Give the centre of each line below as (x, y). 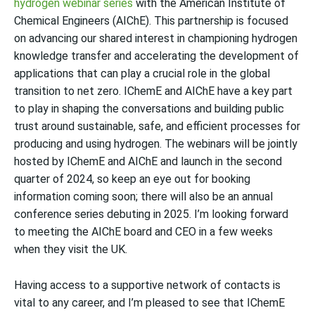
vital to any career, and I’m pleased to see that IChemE (149, 303)
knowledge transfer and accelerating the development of (156, 56)
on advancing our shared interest (94, 39)
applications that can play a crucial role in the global (142, 74)
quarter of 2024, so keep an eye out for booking (132, 179)
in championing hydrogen (236, 39)
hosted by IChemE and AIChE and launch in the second (148, 162)
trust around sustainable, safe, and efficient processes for (157, 127)
